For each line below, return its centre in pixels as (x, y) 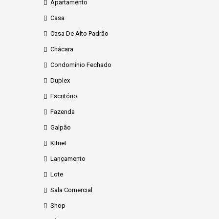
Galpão (61, 127)
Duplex (60, 80)
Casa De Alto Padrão (79, 33)
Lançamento (68, 159)
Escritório (64, 96)
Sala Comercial (71, 190)
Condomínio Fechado (81, 65)
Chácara (62, 49)
